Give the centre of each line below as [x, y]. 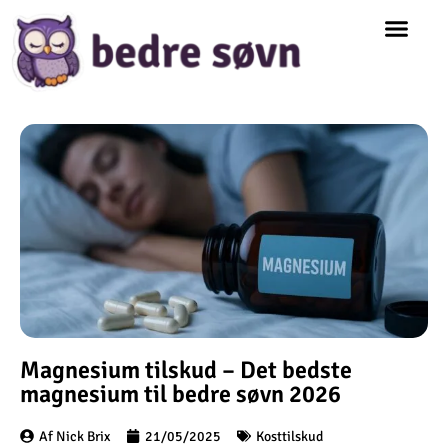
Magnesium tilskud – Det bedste [186, 369]
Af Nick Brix [74, 436]
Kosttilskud [289, 436]
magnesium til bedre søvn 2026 [180, 393]
